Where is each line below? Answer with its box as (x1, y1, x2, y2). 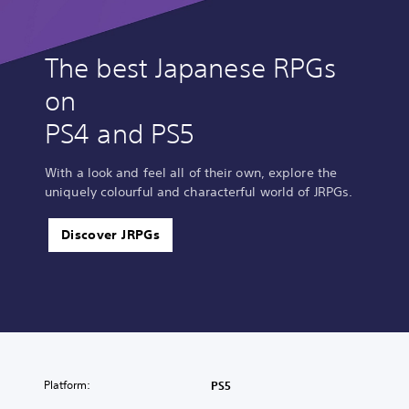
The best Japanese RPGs (45, 52, 337, 85)
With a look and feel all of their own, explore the (45, 164, 338, 182)
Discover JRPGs (61, 226, 160, 244)
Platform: (44, 377, 90, 393)
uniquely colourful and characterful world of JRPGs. (45, 184, 353, 201)
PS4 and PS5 (45, 118, 195, 151)
